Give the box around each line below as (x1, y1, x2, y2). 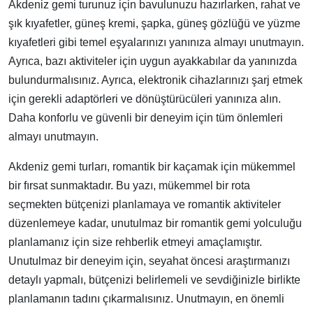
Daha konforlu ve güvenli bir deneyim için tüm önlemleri (8, 112, 283, 124)
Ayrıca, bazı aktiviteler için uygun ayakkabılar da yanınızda (8, 55, 297, 67)
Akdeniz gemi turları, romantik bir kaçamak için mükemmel (8, 161, 296, 173)
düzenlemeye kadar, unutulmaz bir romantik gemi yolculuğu (8, 217, 302, 229)
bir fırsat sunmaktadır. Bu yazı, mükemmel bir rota (8, 180, 250, 191)
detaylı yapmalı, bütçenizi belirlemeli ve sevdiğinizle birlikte (8, 274, 300, 286)
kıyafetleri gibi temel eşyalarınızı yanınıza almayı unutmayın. (8, 36, 304, 48)
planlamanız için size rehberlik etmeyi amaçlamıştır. (8, 236, 262, 248)
